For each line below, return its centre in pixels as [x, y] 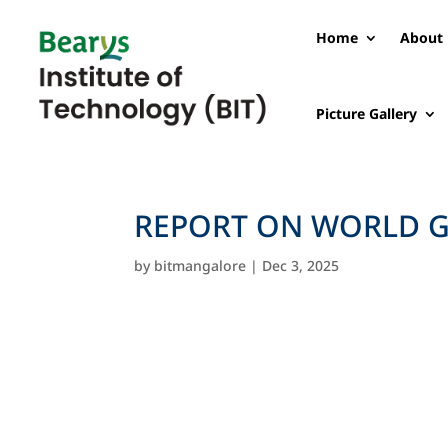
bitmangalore [200, 265]
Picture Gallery [366, 113]
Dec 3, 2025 [301, 265]
